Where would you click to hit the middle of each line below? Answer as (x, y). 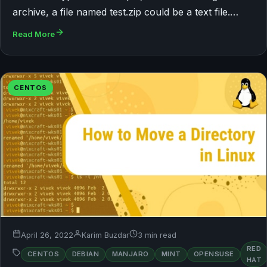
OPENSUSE (214, 254)
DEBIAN (86, 254)
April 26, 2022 (47, 235)
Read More (34, 34)
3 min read (157, 235)
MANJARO (130, 254)
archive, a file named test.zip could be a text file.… (125, 12)
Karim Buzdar (105, 235)
